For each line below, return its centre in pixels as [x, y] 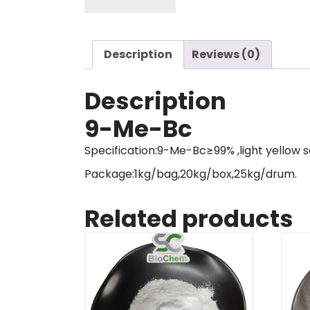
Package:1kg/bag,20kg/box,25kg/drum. [191, 174]
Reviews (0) [226, 54]
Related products [189, 218]
